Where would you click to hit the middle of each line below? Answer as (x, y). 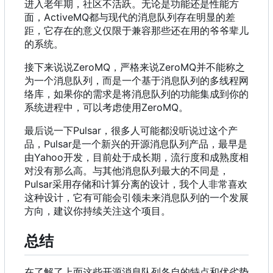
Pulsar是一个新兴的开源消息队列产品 (126, 144)
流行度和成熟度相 (210, 157)
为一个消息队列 (58, 80)
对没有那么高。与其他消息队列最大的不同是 (122, 170)
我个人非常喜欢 (213, 184)
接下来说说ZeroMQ (67, 67)
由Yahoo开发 (54, 157)
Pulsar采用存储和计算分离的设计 (97, 184)
